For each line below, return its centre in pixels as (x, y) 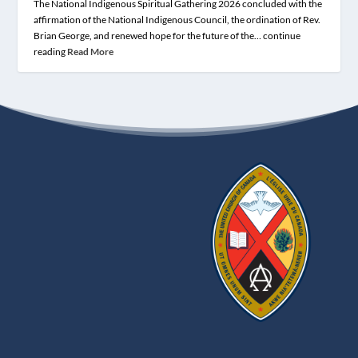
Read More (91, 51)
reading (51, 51)
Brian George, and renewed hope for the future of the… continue (167, 35)
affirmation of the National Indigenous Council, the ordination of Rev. (177, 19)
